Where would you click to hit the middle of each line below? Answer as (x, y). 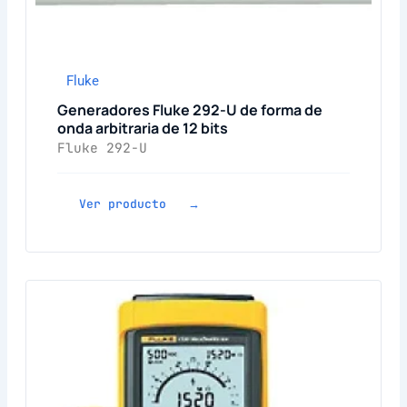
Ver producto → (139, 203)
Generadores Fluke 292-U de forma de (189, 109)
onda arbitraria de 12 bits (142, 128)
